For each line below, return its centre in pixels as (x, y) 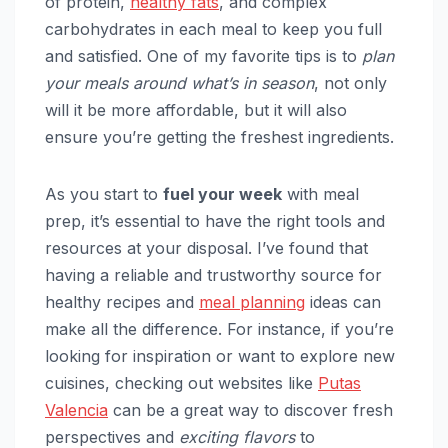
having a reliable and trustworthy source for (213, 274)
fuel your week (222, 193)
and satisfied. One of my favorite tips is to (203, 55)
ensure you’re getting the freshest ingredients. (219, 136)
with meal (320, 193)
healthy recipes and (122, 301)
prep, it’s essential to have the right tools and (215, 220)
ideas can (343, 301)
